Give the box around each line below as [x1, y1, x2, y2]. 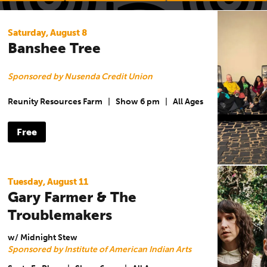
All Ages [172, 97, 203, 107]
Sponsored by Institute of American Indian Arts [7, 244, 191, 254]
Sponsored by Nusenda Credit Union [7, 71, 153, 82]
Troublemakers [7, 206, 112, 223]
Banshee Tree [7, 39, 101, 57]
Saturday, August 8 [7, 27, 87, 38]
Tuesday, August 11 [7, 176, 88, 187]
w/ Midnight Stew [7, 232, 77, 243]
